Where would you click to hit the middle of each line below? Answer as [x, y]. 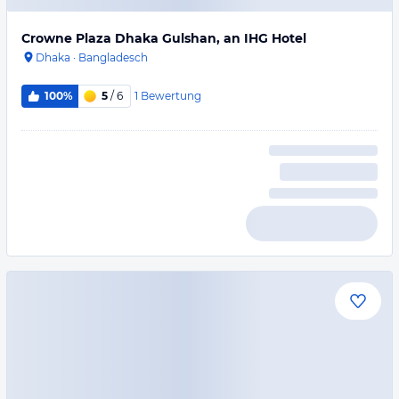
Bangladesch [113, 57]
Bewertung [171, 95]
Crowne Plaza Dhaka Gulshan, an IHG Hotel [164, 38]
